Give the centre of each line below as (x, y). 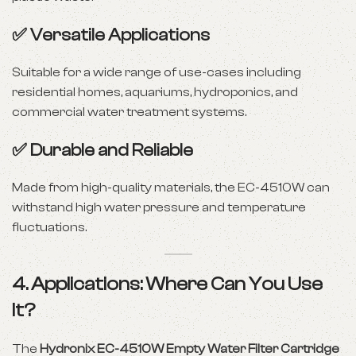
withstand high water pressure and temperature (159, 207)
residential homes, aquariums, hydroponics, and (155, 92)
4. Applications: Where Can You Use (167, 284)
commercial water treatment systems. (129, 112)
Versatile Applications (120, 35)
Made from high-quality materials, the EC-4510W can (171, 188)
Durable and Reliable (112, 150)
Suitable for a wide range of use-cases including (157, 72)
